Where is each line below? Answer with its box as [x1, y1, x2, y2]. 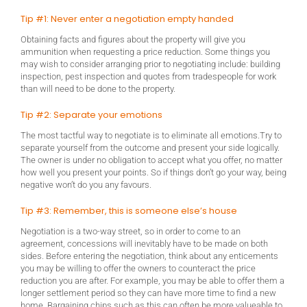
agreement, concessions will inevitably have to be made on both [21, 238, 268, 249]
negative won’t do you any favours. [21, 180, 151, 191]
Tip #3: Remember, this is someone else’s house [21, 204, 237, 218]
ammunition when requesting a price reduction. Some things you [21, 47, 270, 58]
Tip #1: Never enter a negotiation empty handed [21, 12, 234, 26]
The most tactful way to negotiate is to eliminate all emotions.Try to [21, 130, 282, 141]
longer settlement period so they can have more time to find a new [21, 288, 276, 299]
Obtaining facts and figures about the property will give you [21, 34, 245, 45]
